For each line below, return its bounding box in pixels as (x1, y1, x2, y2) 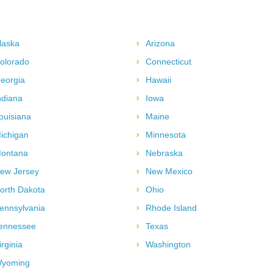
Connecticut (146, 56, 191, 66)
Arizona (146, 38, 175, 48)
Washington (146, 239, 191, 249)
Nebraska (146, 147, 183, 158)
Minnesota (146, 129, 186, 140)
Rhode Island (146, 202, 197, 213)
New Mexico (146, 166, 193, 176)
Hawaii (146, 74, 171, 85)
